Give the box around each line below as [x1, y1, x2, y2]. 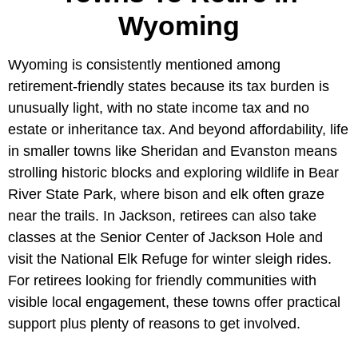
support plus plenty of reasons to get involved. [8, 316, 300, 332]
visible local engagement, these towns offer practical [8, 294, 340, 311]
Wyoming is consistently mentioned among [8, 57, 280, 74]
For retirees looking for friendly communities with [8, 272, 316, 289]
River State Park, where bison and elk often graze [8, 186, 324, 203]
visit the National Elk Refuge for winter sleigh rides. [8, 251, 332, 268]
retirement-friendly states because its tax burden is [8, 78, 329, 95]
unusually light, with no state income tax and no [8, 100, 309, 117]
